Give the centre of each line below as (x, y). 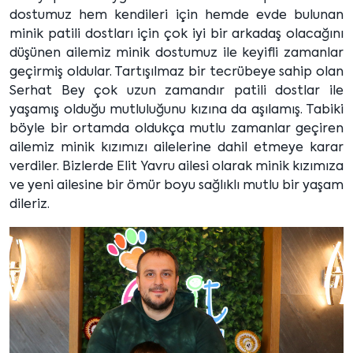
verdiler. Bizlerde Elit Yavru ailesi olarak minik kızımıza (176, 167)
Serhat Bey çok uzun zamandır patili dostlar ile (176, 91)
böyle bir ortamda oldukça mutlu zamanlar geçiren (176, 129)
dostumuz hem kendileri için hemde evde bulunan (176, 16)
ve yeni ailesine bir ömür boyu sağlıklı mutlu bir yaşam (176, 186)
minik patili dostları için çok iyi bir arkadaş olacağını (176, 35)
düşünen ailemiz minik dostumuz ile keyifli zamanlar (176, 54)
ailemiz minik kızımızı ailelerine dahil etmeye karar (176, 148)
